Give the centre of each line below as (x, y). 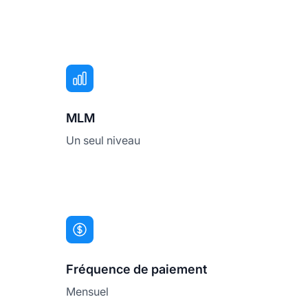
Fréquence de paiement (136, 269)
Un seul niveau (103, 141)
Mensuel (87, 292)
